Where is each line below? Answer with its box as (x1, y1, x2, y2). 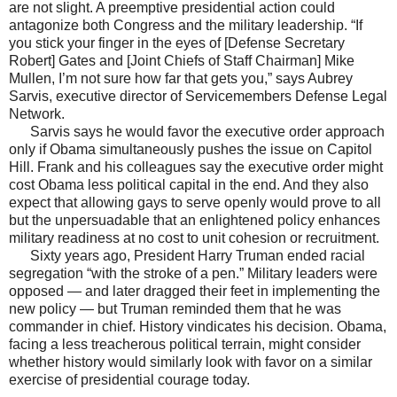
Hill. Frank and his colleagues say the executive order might (9, 160, 383, 175)
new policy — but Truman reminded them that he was (9, 301, 341, 317)
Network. (9, 106, 65, 122)
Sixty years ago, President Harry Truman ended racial (9, 248, 365, 264)
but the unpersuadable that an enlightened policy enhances (9, 213, 380, 229)
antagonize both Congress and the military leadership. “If (9, 18, 362, 34)
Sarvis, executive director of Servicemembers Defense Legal (9, 89, 387, 105)
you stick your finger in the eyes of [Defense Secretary (9, 35, 345, 51)
